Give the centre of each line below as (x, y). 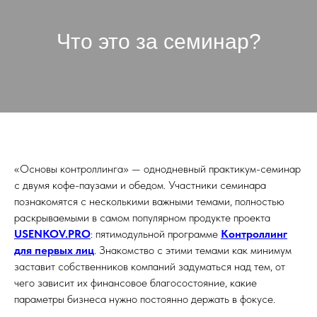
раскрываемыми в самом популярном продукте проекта (142, 217)
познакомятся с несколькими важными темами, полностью (149, 201)
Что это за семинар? (158, 42)
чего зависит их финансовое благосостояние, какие (136, 282)
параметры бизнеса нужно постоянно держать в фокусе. (145, 299)
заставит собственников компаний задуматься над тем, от (150, 266)
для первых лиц (54, 250)
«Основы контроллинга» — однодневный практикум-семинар (157, 168)
